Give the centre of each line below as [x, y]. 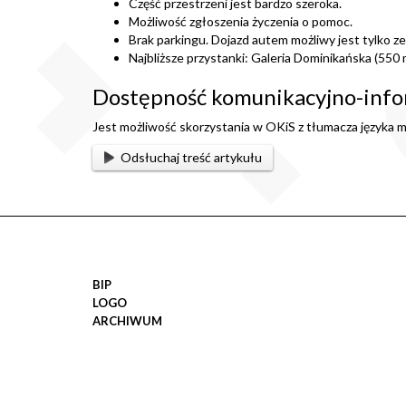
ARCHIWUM [127, 321]
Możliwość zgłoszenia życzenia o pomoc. [241, 21]
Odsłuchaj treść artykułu [191, 158]
